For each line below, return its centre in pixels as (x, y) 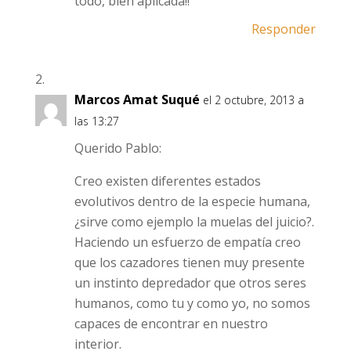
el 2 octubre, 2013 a (253, 100)
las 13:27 (96, 121)
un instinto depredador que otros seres (190, 283)
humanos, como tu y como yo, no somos (192, 303)
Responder (284, 29)
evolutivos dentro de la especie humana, (192, 201)
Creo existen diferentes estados (167, 181)
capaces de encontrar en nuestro (171, 324)
